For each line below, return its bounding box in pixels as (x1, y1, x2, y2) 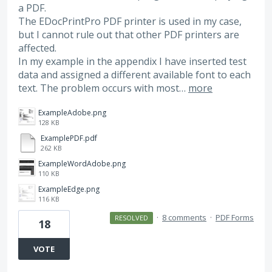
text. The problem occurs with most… (18, 81, 188, 95)
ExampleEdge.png (38, 183, 100, 194)
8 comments (162, 211, 206, 223)
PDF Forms (216, 211, 254, 223)
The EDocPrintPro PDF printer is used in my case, (18, 14, 242, 28)
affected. (18, 41, 56, 55)
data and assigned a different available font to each (18, 67, 251, 81)
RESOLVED (114, 212, 148, 222)
